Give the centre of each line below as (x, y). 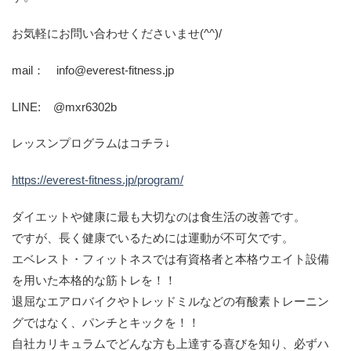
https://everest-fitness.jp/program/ (98, 180)
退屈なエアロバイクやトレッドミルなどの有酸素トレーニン (170, 301)
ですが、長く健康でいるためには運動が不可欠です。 (153, 237)
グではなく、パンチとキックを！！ (106, 322)
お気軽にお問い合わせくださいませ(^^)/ (117, 34)
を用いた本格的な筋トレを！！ (94, 280)
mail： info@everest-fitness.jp (93, 70)
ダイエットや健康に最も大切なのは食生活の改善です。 (159, 216)
